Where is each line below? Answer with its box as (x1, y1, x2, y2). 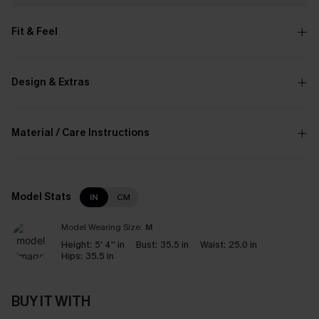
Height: (61, 239, 92, 251)
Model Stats (11, 190, 71, 204)
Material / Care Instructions (11, 126, 150, 140)
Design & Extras (11, 75, 90, 89)
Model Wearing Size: (61, 221, 142, 233)
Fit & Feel (11, 25, 58, 38)
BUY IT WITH (11, 292, 90, 311)
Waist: (200, 239, 226, 251)
